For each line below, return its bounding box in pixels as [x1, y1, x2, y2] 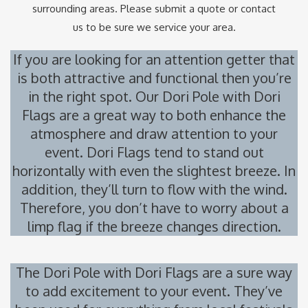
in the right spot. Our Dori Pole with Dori [27, 87, 280, 106]
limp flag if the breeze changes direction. [27, 217, 281, 236]
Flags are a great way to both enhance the [22, 106, 286, 124]
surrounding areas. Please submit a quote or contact [32, 2, 276, 16]
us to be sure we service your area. [72, 21, 236, 34]
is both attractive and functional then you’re [16, 69, 291, 87]
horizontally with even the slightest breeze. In [12, 162, 296, 180]
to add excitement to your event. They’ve [25, 282, 283, 300]
